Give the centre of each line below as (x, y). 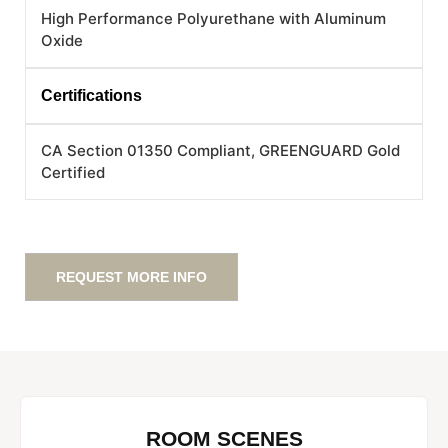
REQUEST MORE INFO (131, 276)
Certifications (91, 95)
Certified (73, 172)
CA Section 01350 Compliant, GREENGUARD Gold (220, 150)
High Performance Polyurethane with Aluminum (213, 18)
